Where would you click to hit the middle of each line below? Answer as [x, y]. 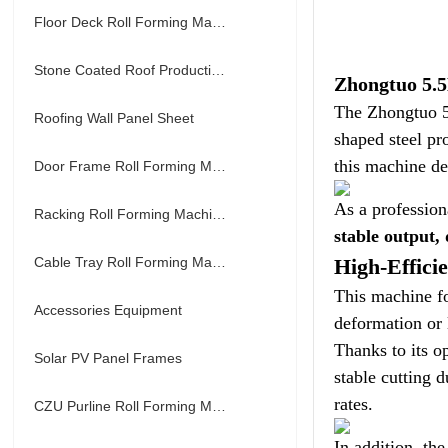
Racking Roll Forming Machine [219, 214]
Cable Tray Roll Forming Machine [219, 262]
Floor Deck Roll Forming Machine [219, 22]
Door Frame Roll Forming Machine [219, 166]
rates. [354, 404]
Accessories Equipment [108, 310]
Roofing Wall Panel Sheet [114, 118]
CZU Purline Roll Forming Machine [219, 406]
